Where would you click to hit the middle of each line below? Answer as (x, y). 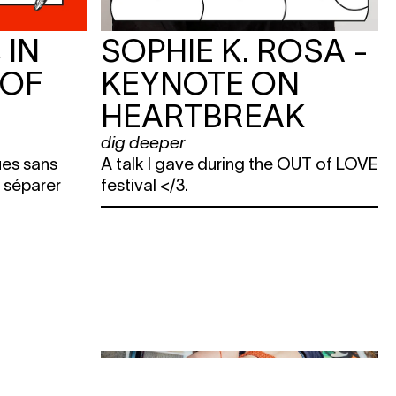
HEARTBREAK (203, 116)
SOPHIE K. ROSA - (235, 51)
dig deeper (143, 143)
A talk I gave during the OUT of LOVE (240, 164)
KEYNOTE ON (200, 84)
